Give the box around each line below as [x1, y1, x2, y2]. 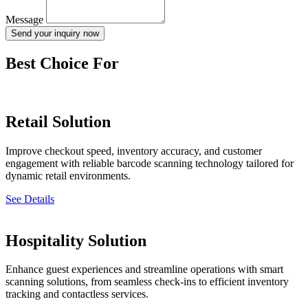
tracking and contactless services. [5, 288, 148, 300]
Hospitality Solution [5, 231, 146, 250]
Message [5, 13, 46, 25]
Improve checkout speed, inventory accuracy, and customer [5, 144, 262, 157]
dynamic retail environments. [5, 169, 131, 181]
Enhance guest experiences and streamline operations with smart [5, 263, 283, 276]
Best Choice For [5, 54, 119, 72]
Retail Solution [5, 112, 111, 131]
